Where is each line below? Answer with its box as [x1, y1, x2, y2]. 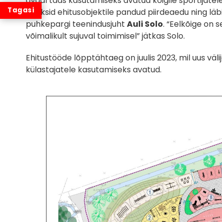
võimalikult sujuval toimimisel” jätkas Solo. [26, 30, 185, 42]
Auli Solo [127, 18, 163, 30]
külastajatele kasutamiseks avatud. [26, 63, 162, 75]
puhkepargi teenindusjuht [26, 18, 127, 30]
